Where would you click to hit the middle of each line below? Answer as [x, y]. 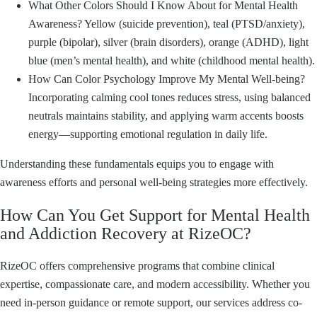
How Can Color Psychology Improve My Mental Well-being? [167, 79]
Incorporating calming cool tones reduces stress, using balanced [169, 98]
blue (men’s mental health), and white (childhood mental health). [172, 61]
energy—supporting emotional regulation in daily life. [148, 134]
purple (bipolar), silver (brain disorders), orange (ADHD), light [168, 42]
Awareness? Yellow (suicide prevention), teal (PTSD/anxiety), [167, 24]
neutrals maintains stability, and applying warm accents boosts [166, 116]
